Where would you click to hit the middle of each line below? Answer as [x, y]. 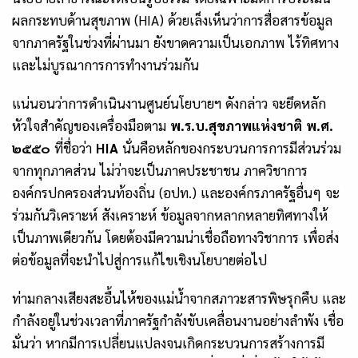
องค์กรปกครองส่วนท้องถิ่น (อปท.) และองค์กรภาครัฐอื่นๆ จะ [176, 193]
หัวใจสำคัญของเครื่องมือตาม [91, 126]
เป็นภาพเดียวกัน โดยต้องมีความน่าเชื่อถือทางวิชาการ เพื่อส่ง [175, 238]
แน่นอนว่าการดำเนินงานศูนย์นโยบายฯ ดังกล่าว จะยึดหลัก [169, 103]
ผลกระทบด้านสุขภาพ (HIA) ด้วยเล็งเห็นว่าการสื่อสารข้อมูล [172, 20]
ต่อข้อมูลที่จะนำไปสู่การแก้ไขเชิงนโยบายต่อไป [139, 260]
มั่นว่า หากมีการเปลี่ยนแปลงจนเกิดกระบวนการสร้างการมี [168, 343]
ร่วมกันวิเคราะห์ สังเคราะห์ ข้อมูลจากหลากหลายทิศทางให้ [170, 215]
